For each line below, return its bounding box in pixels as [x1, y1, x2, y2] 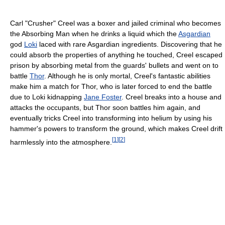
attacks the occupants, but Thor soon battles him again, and [10, 103, 200, 111]
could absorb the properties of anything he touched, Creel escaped [10, 51, 222, 59]
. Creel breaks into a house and [122, 93, 221, 101]
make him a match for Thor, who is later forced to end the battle [10, 82, 212, 90]
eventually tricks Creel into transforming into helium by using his [10, 114, 212, 122]
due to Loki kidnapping [10, 93, 84, 101]
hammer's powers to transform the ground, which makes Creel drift [10, 125, 222, 133]
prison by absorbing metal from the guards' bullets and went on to [10, 61, 218, 69]
